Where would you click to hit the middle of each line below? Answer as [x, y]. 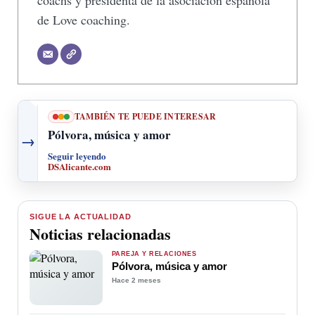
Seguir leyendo [77, 156]
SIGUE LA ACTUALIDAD [81, 217]
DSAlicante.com [79, 167]
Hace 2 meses [136, 281]
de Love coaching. [84, 20]
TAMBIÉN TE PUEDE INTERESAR [146, 117]
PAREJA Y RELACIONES [154, 254]
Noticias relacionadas [100, 234]
